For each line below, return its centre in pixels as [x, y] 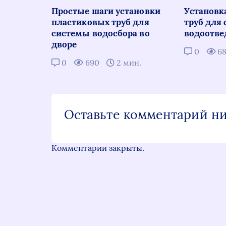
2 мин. [128, 63]
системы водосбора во [101, 33]
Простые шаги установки [106, 11]
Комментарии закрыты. [98, 148]
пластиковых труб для [100, 22]
